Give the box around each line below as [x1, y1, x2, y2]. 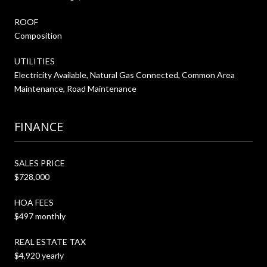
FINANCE [14, 118, 63, 135]
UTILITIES [14, 55, 55, 66]
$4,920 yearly [14, 250, 64, 260]
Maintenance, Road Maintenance [14, 83, 136, 94]
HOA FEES [14, 197, 54, 207]
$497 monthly [14, 210, 66, 221]
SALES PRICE [14, 157, 65, 168]
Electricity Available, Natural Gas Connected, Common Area [14, 69, 235, 80]
